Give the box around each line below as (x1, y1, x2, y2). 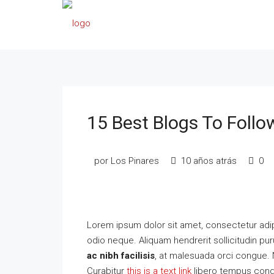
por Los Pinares (92, 155, 159, 166)
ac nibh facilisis (87, 250, 155, 261)
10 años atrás (179, 155, 237, 166)
